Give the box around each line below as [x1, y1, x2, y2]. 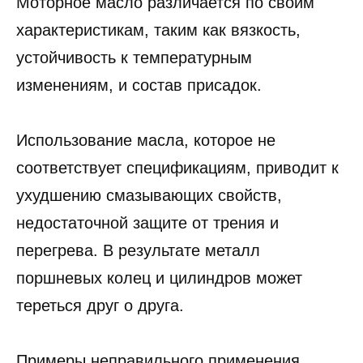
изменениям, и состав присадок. [16, 75, 262, 94]
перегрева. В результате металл [16, 268, 260, 287]
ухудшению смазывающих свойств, [16, 213, 282, 232]
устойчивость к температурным [16, 48, 252, 66]
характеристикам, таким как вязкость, [16, 20, 301, 39]
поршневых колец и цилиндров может [16, 296, 302, 314]
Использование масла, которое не [16, 158, 275, 177]
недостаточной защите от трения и [16, 241, 279, 259]
